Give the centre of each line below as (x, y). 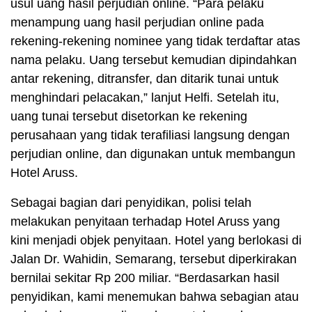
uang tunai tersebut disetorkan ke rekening (129, 117)
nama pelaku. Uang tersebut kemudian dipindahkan (154, 60)
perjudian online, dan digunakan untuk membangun (153, 154)
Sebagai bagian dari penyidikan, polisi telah (131, 203)
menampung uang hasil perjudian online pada (137, 23)
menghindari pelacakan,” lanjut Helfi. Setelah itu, (145, 98)
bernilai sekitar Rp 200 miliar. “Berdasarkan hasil (145, 278)
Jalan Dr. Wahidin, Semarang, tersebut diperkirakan (154, 259)
